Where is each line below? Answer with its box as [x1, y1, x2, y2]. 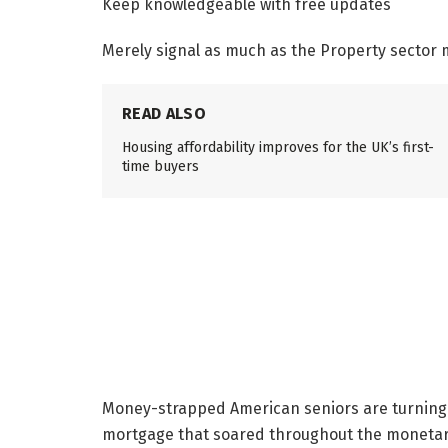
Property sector [320, 40, 437, 60]
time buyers [122, 157, 199, 175]
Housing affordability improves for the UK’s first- [122, 138, 434, 156]
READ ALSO [122, 103, 206, 123]
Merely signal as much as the [102, 40, 320, 60]
